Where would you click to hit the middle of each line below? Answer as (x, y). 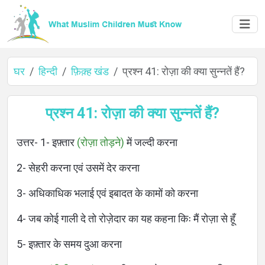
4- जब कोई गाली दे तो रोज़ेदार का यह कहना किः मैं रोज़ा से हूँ (126, 219)
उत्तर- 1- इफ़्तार (47, 142)
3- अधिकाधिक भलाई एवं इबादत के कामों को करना (107, 193)
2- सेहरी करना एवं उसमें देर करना (78, 168)
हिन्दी (48, 71)
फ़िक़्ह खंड (90, 71)
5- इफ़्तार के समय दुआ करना (69, 244)
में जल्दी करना (151, 142)
